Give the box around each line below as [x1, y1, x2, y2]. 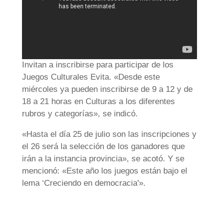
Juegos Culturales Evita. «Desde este [22, 72, 160, 82]
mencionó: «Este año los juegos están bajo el [22, 166, 187, 176]
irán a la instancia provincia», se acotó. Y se [22, 154, 184, 164]
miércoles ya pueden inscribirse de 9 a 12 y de [22, 85, 193, 94]
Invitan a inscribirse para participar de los [22, 60, 174, 70]
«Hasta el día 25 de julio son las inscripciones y [22, 130, 197, 139]
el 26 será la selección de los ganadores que [22, 142, 185, 152]
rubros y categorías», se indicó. [22, 109, 138, 119]
